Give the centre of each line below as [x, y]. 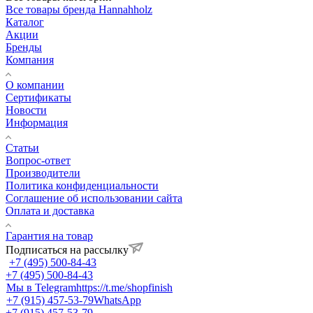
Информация [37, 122]
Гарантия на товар [49, 235]
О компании [35, 85]
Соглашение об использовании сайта [94, 198]
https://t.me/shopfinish [124, 287]
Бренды [24, 47]
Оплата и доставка [50, 210]
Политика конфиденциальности [82, 185]
